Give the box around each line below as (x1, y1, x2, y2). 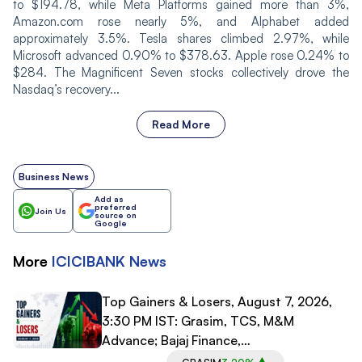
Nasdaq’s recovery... (13, 81, 120, 97)
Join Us (35, 205, 66, 216)
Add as (95, 193, 124, 204)
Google (95, 217, 127, 228)
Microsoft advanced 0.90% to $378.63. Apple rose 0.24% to (13, 47, 349, 63)
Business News (19, 170, 89, 183)
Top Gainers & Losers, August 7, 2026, (102, 293, 332, 309)
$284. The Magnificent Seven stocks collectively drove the (13, 64, 349, 80)
